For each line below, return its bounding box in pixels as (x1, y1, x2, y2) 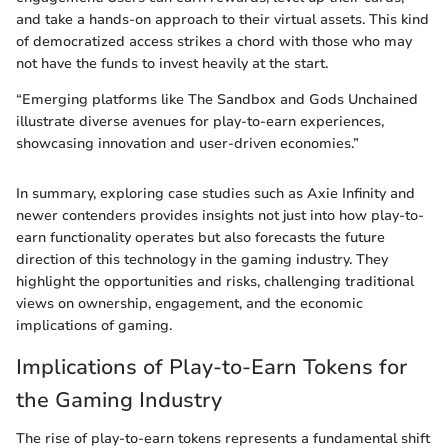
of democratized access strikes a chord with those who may (16, 32, 412, 52)
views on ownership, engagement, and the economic (16, 294, 363, 314)
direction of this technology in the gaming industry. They (16, 250, 388, 270)
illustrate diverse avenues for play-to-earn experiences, (16, 112, 384, 132)
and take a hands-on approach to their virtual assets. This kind (16, 10, 429, 30)
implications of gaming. (16, 316, 172, 336)
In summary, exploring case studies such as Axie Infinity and (16, 184, 415, 204)
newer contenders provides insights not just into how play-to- (16, 206, 424, 226)
